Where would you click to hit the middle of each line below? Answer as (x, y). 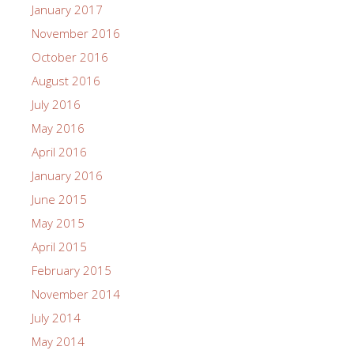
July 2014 (56, 317)
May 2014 (58, 341)
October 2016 (70, 56)
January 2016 (67, 175)
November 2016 (76, 33)
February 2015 (72, 270)
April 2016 (59, 151)
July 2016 (56, 104)
